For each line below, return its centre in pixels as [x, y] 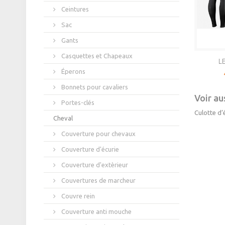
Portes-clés [77, 103]
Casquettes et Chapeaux [96, 56]
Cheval [63, 118]
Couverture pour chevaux [98, 134]
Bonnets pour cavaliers [94, 87]
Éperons [73, 72]
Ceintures [74, 9]
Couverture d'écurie [89, 149]
